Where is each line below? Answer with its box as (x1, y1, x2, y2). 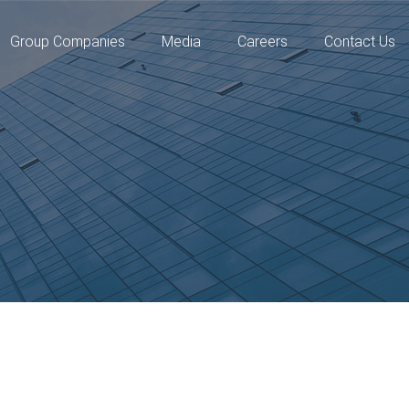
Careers (237, 33, 288, 50)
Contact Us (324, 33, 395, 50)
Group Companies (10, 33, 125, 50)
